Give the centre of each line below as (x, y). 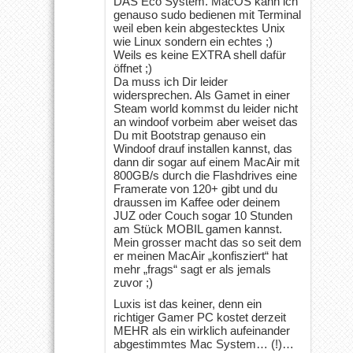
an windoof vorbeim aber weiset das (206, 121)
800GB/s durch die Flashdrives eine (205, 175)
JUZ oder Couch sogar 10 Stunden (203, 215)
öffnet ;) (133, 68)
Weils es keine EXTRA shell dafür (200, 54)
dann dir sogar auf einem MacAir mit (206, 162)
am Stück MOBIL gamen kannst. (198, 229)
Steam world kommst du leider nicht (206, 108)
